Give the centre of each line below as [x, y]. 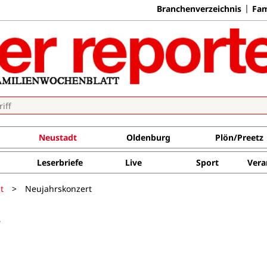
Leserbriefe [60, 162]
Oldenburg [148, 137]
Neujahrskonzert [58, 188]
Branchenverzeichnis [199, 8]
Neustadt [58, 137]
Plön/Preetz [239, 137]
